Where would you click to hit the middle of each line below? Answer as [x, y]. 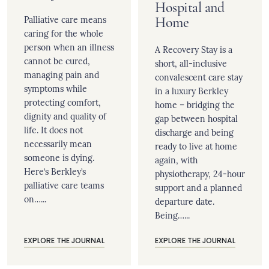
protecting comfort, [62, 102]
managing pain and [62, 74]
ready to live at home [196, 146]
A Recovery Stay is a [194, 49]
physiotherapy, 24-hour [200, 173]
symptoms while [56, 88]
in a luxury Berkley [192, 90]
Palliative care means [65, 19]
